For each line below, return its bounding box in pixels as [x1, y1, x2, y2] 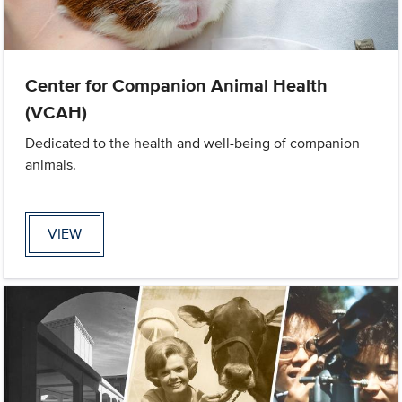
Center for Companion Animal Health [25, 71, 328, 99]
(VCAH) [25, 98, 88, 126]
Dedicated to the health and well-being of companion [25, 132, 361, 153]
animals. [25, 153, 77, 175]
